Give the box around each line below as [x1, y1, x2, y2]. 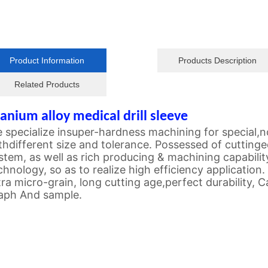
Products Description [178, 56, 257, 66]
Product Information [9, 56, 84, 66]
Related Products [14, 80, 80, 90]
